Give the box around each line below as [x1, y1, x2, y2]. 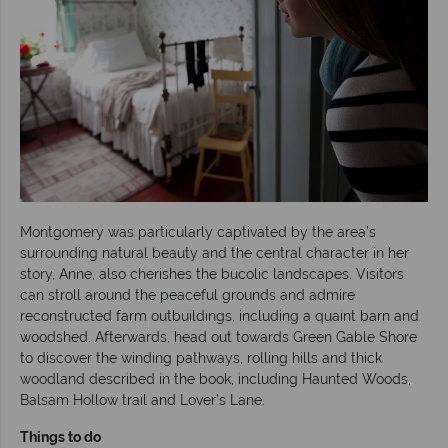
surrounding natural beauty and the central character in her [20, 244, 409, 261]
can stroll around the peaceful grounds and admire [20, 286, 355, 303]
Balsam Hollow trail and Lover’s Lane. [20, 391, 265, 408]
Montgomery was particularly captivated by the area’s [20, 223, 376, 240]
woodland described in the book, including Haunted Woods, [20, 370, 411, 387]
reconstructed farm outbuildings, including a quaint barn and [20, 307, 419, 324]
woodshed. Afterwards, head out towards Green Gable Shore [20, 328, 417, 345]
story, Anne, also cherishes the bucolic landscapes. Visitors [20, 265, 404, 282]
